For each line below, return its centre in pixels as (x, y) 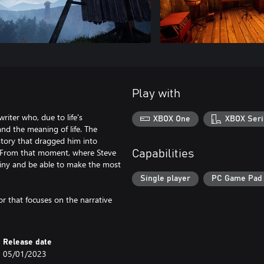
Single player (165, 179)
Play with (156, 94)
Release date (28, 242)
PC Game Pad (237, 179)
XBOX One (172, 119)
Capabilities (163, 154)
